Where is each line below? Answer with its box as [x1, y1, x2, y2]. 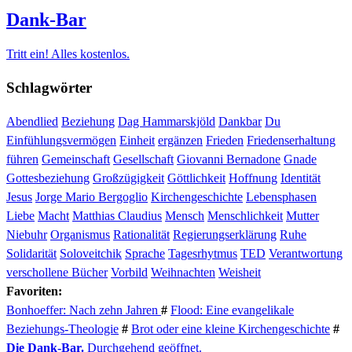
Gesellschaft [113, 152, 174, 166]
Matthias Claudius [72, 208, 162, 222]
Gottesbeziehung [6, 170, 90, 185]
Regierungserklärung [173, 227, 277, 241]
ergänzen [158, 133, 203, 147]
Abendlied [6, 114, 58, 128]
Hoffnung [229, 170, 277, 185]
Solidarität [6, 246, 57, 260]
